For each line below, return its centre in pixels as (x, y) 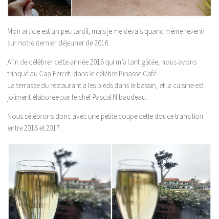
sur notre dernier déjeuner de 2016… (61, 43)
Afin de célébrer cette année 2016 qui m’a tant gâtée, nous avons (102, 62)
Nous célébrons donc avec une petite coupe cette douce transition (105, 116)
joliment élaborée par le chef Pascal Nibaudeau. (77, 97)
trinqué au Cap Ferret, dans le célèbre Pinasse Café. (83, 74)
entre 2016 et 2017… (37, 128)
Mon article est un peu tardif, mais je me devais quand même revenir (106, 31)
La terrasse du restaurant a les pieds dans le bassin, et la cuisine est (105, 86)
